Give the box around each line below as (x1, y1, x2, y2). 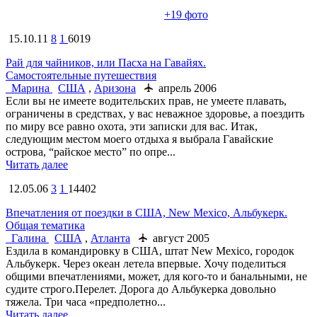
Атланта (91, 231, 130, 244)
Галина (11, 231, 46, 244)
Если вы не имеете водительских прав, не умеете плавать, (6, 94, 287, 107)
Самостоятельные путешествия (6, 69, 156, 81)
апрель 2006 (153, 81, 217, 94)
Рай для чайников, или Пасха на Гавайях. (6, 56, 206, 69)
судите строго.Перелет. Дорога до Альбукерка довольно (6, 282, 276, 295)
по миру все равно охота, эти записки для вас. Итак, (6, 120, 258, 132)
